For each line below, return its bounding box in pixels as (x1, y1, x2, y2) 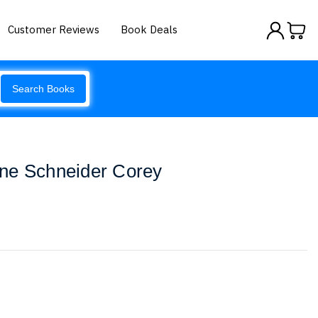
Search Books (12, 83, 75, 94)
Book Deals (121, 22, 178, 36)
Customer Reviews (8, 22, 100, 36)
